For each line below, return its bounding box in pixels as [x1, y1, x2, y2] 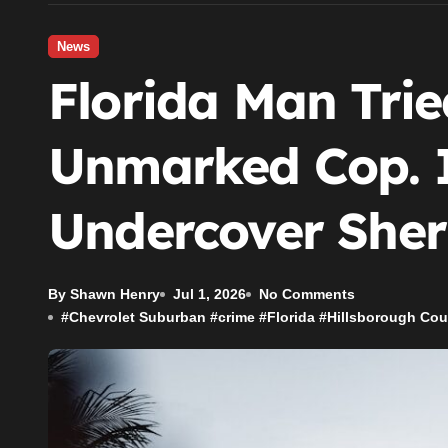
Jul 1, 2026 [173, 286, 246, 302]
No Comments [259, 286, 355, 302]
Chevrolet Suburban [69, 309, 206, 325]
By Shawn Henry [48, 286, 160, 302]
